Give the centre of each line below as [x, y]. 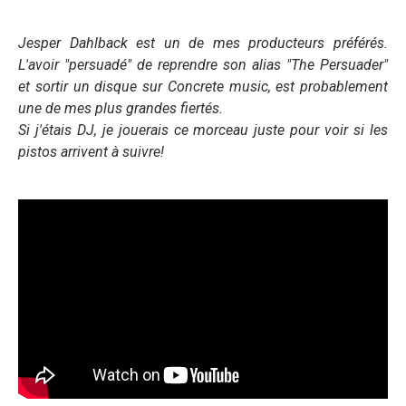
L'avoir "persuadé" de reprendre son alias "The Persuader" [203, 64]
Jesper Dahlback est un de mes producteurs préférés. [203, 43]
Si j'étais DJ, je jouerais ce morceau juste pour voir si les [203, 130]
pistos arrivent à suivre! [91, 151]
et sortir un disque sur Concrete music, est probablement [203, 86]
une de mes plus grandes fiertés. [121, 108]
